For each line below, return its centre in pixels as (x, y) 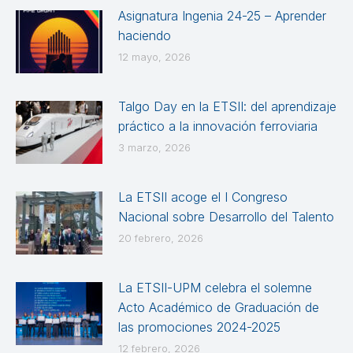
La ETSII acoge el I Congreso (203, 197)
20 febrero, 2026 (161, 238)
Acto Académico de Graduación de (219, 307)
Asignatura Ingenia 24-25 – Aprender (222, 15)
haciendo (145, 35)
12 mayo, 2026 (154, 56)
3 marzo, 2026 (154, 147)
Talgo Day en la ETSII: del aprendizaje (227, 106)
